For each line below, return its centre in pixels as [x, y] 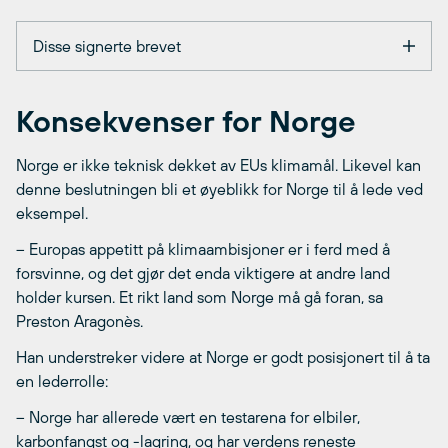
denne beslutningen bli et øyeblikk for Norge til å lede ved [219, 188]
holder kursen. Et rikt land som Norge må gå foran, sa [199, 296]
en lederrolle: [62, 380]
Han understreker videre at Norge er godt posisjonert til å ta [223, 356]
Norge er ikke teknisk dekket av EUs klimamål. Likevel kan [218, 164]
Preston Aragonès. [79, 320]
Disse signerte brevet [107, 46]
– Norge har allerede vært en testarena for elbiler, [188, 416]
